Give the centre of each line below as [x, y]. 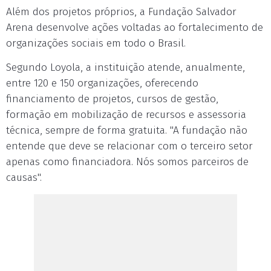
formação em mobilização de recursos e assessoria [126, 115]
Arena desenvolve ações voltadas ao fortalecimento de [135, 28]
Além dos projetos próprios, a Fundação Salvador [121, 12]
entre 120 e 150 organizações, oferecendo [102, 83]
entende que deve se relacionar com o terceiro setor [129, 146]
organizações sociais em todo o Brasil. [96, 43]
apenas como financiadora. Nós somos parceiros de [127, 162]
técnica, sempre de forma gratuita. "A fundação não [127, 130]
